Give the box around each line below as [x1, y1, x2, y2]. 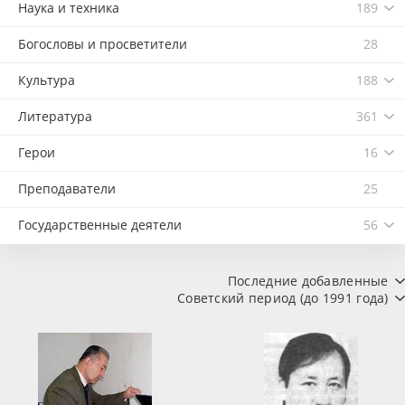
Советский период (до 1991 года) [177, 289, 392, 307]
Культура [18, 71, 75, 89]
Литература [18, 108, 92, 125]
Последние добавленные [227, 272, 392, 290]
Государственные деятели [18, 216, 182, 233]
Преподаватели [18, 180, 116, 197]
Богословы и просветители [18, 35, 187, 52]
